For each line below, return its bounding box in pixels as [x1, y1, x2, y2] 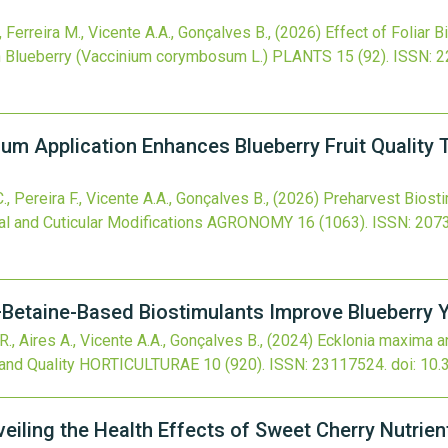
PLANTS [272, 47, 332, 66]
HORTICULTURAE [79, 355, 199, 374]
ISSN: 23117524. [269, 355, 387, 374]
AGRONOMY [207, 213, 293, 232]
